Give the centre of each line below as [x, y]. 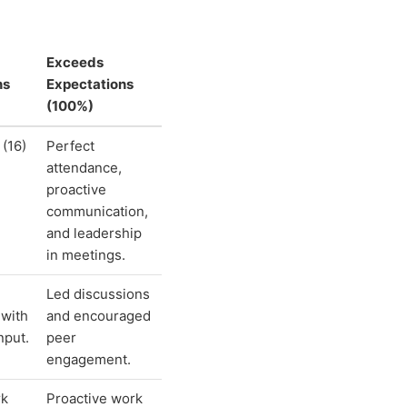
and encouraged [99, 316]
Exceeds [75, 63]
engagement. [89, 360]
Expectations [90, 84]
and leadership [94, 233]
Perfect [70, 146]
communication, [97, 212]
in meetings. [86, 255]
